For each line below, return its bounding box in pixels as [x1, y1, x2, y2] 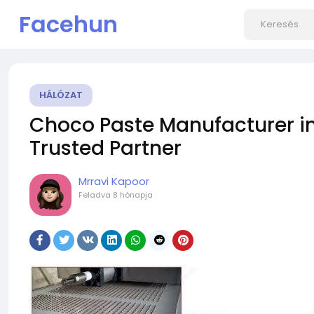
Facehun [19, 8, 118, 40]
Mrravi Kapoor [78, 174, 149, 189]
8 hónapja [113, 189, 153, 200]
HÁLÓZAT [39, 88, 83, 102]
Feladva [78, 189, 113, 200]
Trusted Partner [29, 135, 186, 162]
